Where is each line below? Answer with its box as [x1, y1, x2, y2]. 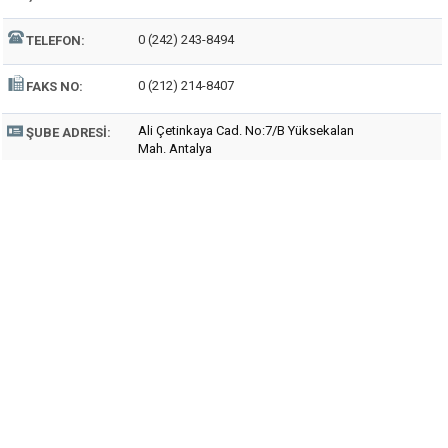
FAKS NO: [26, 79, 83, 94]
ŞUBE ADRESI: [26, 125, 111, 140]
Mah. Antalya [138, 141, 212, 156]
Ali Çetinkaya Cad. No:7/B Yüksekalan [138, 123, 354, 138]
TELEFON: [26, 33, 85, 48]
